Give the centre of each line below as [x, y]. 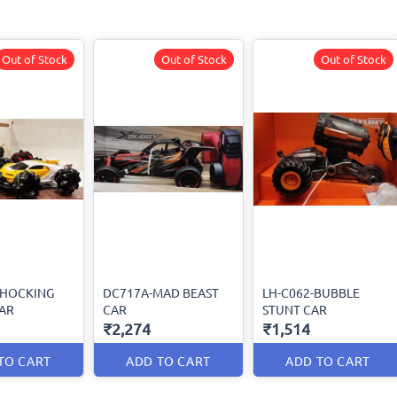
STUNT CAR [295, 309]
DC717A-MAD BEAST [161, 292]
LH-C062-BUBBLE [311, 292]
